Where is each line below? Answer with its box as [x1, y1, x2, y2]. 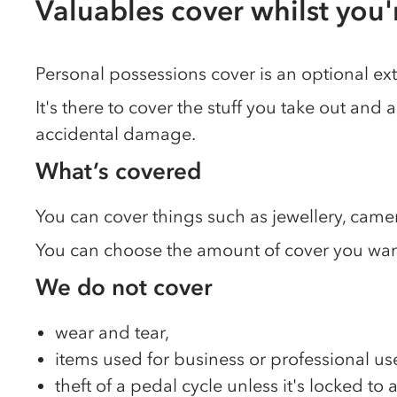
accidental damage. [35, 123, 196, 144]
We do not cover [35, 273, 212, 301]
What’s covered [35, 157, 201, 185]
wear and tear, [55, 322, 169, 343]
